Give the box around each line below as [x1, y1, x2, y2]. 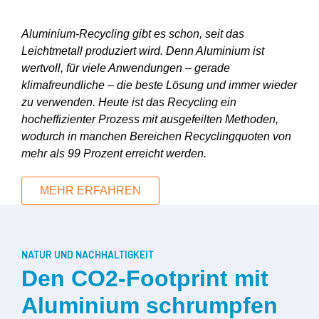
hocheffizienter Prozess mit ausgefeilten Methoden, [21, 113, 278, 125]
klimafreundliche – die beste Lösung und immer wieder [21, 78, 297, 91]
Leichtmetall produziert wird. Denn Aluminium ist [21, 44, 264, 57]
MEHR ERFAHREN [40, 184, 141, 197]
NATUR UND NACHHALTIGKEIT [21, 248, 154, 261]
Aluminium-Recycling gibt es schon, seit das [21, 27, 244, 40]
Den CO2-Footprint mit [21, 265, 268, 291]
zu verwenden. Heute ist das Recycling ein [21, 95, 236, 108]
